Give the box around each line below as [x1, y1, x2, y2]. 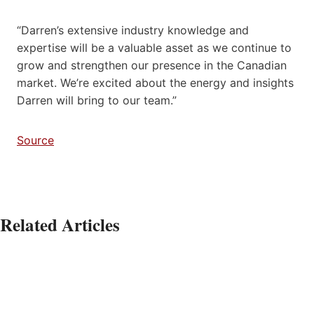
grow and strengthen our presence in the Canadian [17, 57, 287, 72]
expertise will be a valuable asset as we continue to [17, 40, 292, 55]
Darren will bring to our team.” [17, 93, 177, 107]
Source [17, 132, 54, 147]
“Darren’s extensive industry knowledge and [17, 22, 249, 37]
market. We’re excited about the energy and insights [17, 75, 294, 90]
